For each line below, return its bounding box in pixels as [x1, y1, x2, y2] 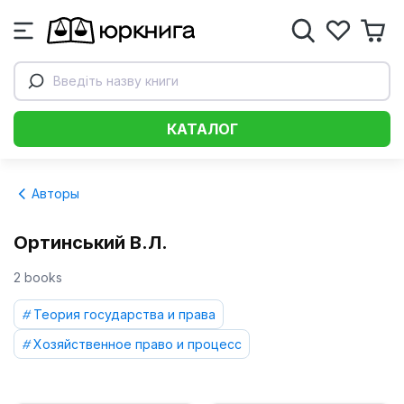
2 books [14, 270, 62, 285]
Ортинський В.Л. [14, 232, 168, 253]
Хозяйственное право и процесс [33, 336, 242, 352]
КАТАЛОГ [166, 120, 238, 138]
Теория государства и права [33, 307, 216, 322]
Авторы [28, 186, 79, 201]
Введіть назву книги [52, 73, 179, 88]
